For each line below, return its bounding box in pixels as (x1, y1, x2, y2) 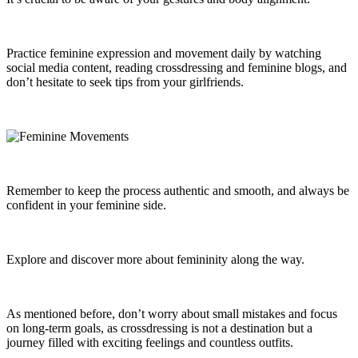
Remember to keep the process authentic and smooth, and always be (6, 184, 349, 198)
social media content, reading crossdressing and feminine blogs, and (6, 61, 347, 75)
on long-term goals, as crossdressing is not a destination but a (6, 321, 312, 336)
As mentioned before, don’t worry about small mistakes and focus (6, 307, 337, 321)
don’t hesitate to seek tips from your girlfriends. (6, 75, 244, 89)
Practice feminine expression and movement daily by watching (6, 46, 321, 61)
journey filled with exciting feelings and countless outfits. (6, 336, 293, 350)
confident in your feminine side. (6, 198, 166, 213)
